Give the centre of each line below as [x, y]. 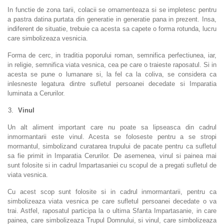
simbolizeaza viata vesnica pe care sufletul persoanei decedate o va [112, 201]
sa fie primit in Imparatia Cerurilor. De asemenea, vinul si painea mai [112, 156]
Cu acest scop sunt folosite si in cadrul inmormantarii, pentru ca [112, 192]
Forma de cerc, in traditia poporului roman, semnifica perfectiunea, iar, [112, 55]
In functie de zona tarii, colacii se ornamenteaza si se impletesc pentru [112, 10]
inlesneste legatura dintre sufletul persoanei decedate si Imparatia [112, 84]
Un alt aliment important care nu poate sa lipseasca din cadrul [112, 127]
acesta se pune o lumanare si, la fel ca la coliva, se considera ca [112, 74]
